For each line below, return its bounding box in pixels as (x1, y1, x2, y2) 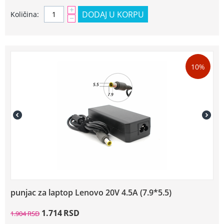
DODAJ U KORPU (82, 8, 144, 20)
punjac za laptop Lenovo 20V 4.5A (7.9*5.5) (10, 187, 171, 198)
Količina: (10, 9, 39, 19)
